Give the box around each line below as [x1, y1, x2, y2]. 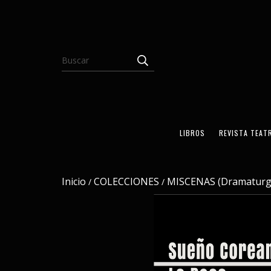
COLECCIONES [94, 175, 159, 188]
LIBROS [180, 128, 205, 138]
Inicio [62, 175, 86, 188]
